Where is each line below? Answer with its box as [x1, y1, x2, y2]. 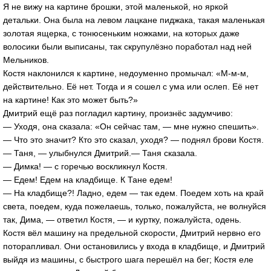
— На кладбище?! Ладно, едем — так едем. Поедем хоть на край [3, 188, 264, 198]
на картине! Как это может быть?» [3, 94, 138, 105]
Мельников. [3, 54, 49, 65]
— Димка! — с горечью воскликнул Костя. [3, 161, 168, 171]
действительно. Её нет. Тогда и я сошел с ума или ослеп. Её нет [3, 81, 258, 91]
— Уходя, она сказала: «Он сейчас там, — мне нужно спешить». [3, 121, 259, 131]
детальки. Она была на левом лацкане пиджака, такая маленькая [3, 15, 265, 25]
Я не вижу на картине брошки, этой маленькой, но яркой [3, 1, 228, 11]
